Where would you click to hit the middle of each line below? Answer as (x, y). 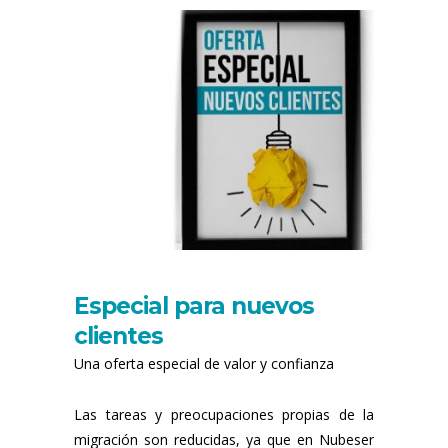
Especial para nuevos (194, 305)
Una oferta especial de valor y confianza (204, 363)
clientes (118, 335)
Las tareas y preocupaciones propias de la (224, 414)
